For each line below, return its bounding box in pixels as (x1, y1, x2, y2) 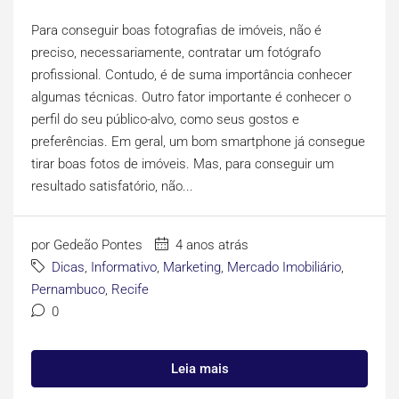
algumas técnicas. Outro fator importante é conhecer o (31, 88, 351, 105)
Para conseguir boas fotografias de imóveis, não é (31, 21, 322, 38)
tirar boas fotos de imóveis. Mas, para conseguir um (31, 155, 334, 172)
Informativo (91, 258, 157, 275)
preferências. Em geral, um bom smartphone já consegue (31, 133, 365, 150)
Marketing (163, 258, 221, 275)
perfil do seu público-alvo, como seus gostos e (31, 110, 299, 127)
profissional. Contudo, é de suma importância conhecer (31, 66, 352, 83)
